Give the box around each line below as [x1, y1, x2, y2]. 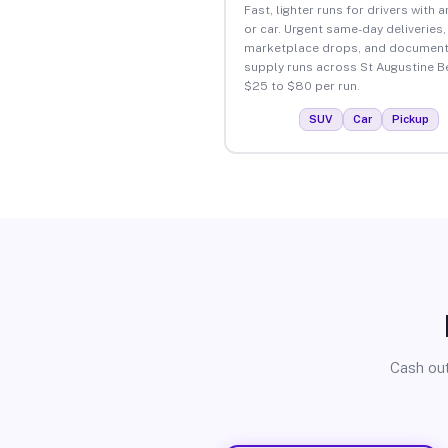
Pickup [391, 112, 429, 125]
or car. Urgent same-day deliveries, [243, 21, 446, 36]
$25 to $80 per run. [243, 78, 360, 93]
